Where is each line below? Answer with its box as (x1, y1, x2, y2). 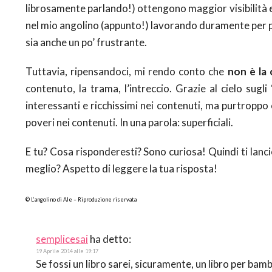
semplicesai (36, 232, 88, 245)
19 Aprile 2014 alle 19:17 (36, 247, 98, 254)
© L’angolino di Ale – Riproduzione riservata (25, 195, 138, 203)
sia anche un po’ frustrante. (25, 35, 147, 49)
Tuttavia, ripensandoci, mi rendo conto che (25, 64, 228, 78)
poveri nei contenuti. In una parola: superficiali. (25, 115, 233, 129)
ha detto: (90, 232, 131, 245)
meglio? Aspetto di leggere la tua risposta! (25, 161, 217, 175)
